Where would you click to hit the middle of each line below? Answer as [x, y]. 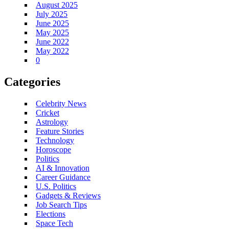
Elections [51, 214]
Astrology [52, 122]
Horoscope [53, 149]
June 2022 [52, 41]
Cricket [48, 112]
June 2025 [52, 23]
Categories [32, 82]
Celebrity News [61, 103]
